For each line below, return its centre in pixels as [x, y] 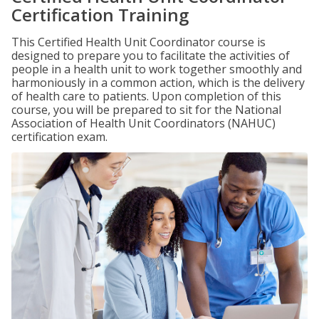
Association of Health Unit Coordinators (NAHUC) [143, 123]
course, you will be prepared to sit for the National [146, 110]
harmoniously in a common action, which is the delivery [158, 83]
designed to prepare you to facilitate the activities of [151, 56]
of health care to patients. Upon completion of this [146, 96]
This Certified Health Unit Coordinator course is [138, 42]
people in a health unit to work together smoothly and [157, 69]
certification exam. [59, 137]
